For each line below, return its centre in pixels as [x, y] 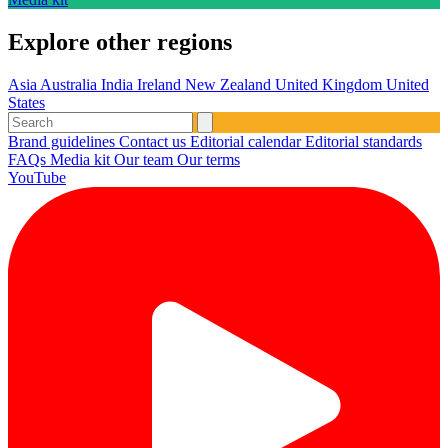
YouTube [37, 177]
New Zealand [230, 84]
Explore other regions [120, 41]
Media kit [82, 159]
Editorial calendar [247, 141]
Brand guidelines [63, 141]
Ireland [161, 84]
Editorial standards [363, 141]
